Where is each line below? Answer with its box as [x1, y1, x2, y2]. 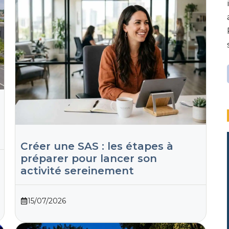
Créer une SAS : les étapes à [20, 140, 173, 152]
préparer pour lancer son [20, 152, 157, 165]
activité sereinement [20, 164, 134, 177]
